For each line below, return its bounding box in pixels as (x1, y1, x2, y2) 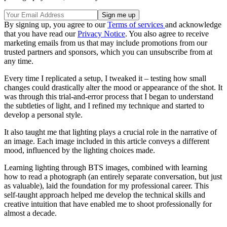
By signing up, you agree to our (4, 20, 107, 29)
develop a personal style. (4, 110, 83, 119)
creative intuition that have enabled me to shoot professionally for (4, 199, 212, 208)
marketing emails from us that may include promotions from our (4, 38, 207, 47)
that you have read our (4, 29, 78, 38)
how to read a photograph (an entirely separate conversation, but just (4, 172, 222, 181)
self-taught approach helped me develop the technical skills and (4, 190, 205, 199)
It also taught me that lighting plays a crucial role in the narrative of (4, 127, 217, 136)
